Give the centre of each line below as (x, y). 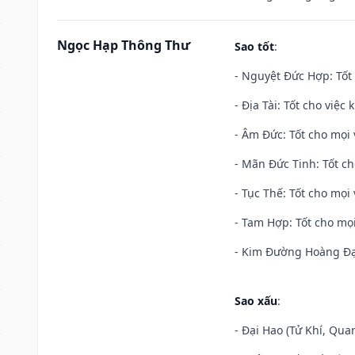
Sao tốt (254, 46)
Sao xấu (256, 300)
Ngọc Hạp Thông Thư (124, 45)
